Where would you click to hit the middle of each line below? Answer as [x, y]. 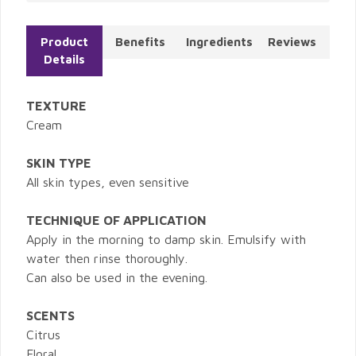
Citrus [43, 335]
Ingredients [219, 42]
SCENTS [50, 316]
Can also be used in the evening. [117, 278]
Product [64, 42]
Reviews [292, 42]
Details [64, 60]
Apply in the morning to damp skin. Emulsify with [166, 240]
